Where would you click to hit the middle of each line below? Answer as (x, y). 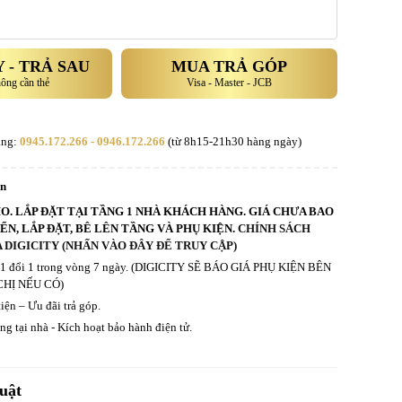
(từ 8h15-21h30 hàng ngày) (233, 141)
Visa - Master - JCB (229, 83)
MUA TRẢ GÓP (229, 66)
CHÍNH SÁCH (274, 228)
